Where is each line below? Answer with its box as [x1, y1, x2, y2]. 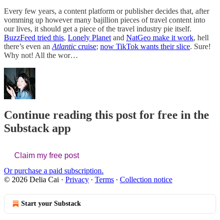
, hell [193, 33, 209, 42]
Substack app [4, 122, 71, 135]
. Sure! [190, 42, 211, 51]
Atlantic [52, 42, 76, 51]
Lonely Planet [68, 33, 111, 42]
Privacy [65, 175, 89, 184]
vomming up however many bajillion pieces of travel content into [4, 15, 205, 24]
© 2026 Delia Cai [4, 175, 59, 184]
